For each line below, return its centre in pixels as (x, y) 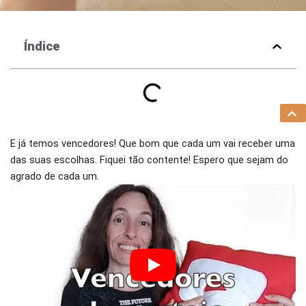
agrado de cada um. (55, 177)
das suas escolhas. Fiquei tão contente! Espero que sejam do (149, 160)
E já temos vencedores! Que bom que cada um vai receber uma (153, 144)
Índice (42, 46)
